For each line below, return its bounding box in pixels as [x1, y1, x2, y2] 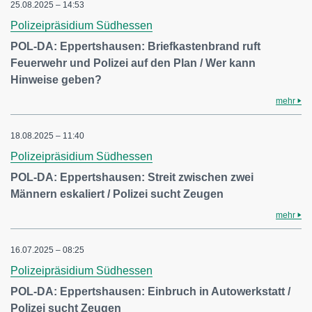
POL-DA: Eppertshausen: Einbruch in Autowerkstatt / [10, 286, 290, 297]
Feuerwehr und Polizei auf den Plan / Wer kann [10, 57, 256, 69]
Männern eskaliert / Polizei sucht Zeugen [10, 188, 224, 200]
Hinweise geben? [10, 74, 102, 86]
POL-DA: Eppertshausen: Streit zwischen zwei [10, 171, 253, 183]
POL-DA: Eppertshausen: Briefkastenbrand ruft [10, 40, 260, 52]
